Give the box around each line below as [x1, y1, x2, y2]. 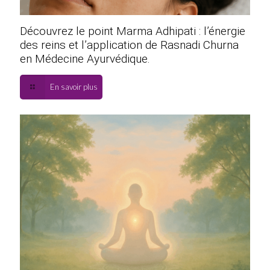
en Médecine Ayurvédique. [20, 52, 150, 66]
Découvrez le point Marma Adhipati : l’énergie [20, 24, 245, 39]
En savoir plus [50, 82, 98, 92]
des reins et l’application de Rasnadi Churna [20, 38, 239, 52]
